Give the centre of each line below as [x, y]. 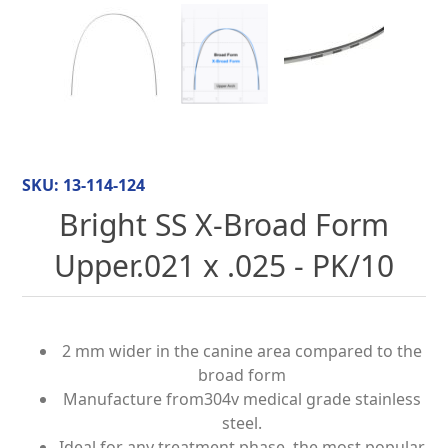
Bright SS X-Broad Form [224, 225]
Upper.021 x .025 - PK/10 [224, 266]
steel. [242, 423]
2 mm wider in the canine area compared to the [242, 351]
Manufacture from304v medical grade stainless [242, 399]
